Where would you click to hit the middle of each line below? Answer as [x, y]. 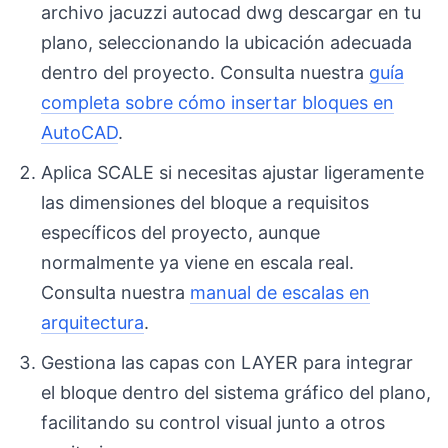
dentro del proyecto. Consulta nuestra [205, 73]
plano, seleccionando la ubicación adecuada [227, 43]
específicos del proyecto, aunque [181, 233]
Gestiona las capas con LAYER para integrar [227, 363]
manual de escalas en [280, 293]
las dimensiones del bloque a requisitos [205, 203]
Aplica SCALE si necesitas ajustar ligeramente [233, 173]
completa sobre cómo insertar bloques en [218, 103]
